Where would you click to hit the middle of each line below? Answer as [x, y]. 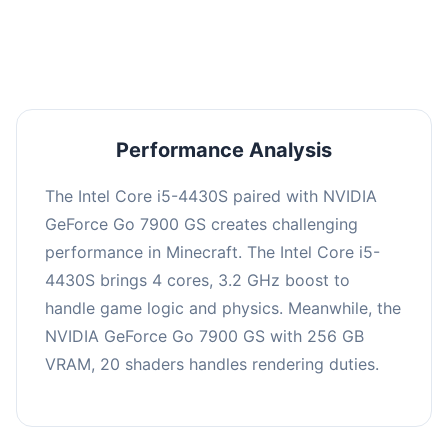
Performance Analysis [224, 149]
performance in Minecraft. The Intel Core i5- [212, 251]
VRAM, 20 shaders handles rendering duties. [212, 363]
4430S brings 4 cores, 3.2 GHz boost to [197, 279]
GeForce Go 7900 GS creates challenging [201, 223]
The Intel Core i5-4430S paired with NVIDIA [211, 195]
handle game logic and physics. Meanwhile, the [223, 307]
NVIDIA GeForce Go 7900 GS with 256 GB [204, 335]
